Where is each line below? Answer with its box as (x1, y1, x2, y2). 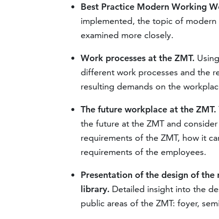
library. (81, 183, 110, 195)
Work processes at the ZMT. (81, 52, 195, 64)
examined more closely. (81, 29, 174, 41)
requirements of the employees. (81, 146, 207, 158)
